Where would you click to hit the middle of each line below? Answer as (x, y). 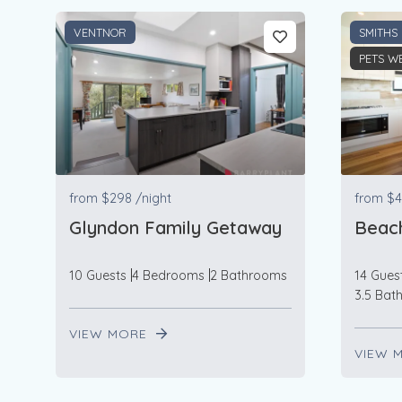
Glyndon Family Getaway (175, 227)
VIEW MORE (110, 333)
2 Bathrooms (249, 275)
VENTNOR (100, 32)
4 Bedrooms (168, 275)
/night (153, 198)
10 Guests (98, 275)
